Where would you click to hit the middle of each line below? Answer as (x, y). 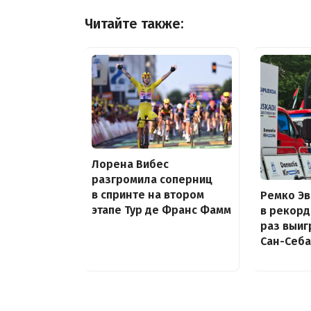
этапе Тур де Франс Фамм (161, 210)
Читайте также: (134, 24)
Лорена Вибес (130, 164)
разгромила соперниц (152, 179)
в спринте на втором (148, 195)
